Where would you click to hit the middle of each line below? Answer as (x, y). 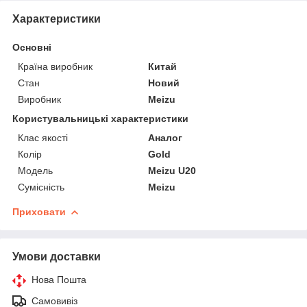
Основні (32, 47)
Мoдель (35, 170)
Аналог (165, 137)
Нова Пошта (59, 279)
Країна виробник (55, 66)
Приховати (39, 211)
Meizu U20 (172, 170)
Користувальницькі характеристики (100, 118)
